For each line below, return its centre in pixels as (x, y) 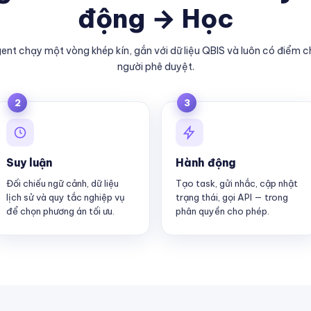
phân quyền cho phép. (222, 211)
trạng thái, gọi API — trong (232, 197)
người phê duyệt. (155, 67)
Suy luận (29, 162)
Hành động (206, 162)
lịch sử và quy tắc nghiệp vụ (66, 197)
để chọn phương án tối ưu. (60, 211)
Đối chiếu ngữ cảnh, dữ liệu (62, 183)
